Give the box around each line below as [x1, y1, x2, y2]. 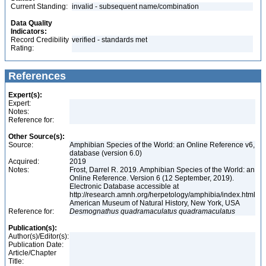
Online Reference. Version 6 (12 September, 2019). [69, 174, 234, 182]
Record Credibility [11, 36, 69, 44]
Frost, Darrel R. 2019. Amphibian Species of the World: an [69, 166, 255, 174]
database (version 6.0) [69, 149, 142, 157]
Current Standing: [11, 2, 68, 11]
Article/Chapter [8, 249, 56, 257]
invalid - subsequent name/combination [72, 2, 201, 11]
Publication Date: [8, 240, 64, 249]
